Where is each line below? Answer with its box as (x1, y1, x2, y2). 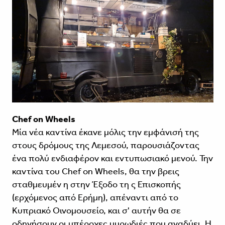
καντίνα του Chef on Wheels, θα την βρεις (12, 166, 179, 177)
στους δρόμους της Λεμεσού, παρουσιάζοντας (12, 140, 199, 151)
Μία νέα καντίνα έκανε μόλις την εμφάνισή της (12, 127, 199, 138)
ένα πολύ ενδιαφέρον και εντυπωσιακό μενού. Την (12, 153, 213, 164)
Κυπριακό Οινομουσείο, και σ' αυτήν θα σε (12, 205, 181, 216)
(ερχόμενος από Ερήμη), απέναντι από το (12, 192, 178, 203)
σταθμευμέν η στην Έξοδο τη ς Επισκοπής (12, 179, 181, 190)
